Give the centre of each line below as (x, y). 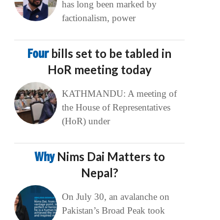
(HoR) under (86, 121)
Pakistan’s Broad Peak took (113, 211)
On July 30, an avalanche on (115, 197)
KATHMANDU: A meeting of (119, 94)
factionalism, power (98, 18)
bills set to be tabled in (111, 54)
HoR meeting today (99, 70)
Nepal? (99, 173)
